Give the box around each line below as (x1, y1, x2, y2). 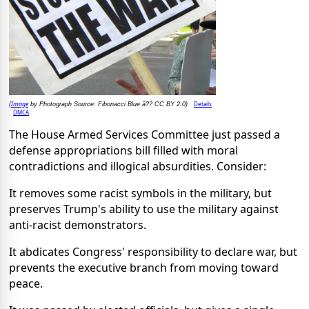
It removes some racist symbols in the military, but (9, 186, 272, 201)
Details (194, 100, 212, 108)
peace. (9, 276, 43, 292)
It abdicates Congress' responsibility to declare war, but (9, 244, 297, 260)
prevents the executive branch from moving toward (9, 260, 279, 276)
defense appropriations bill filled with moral (9, 143, 238, 159)
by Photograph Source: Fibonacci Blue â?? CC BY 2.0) (28, 101, 188, 108)
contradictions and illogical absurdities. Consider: (9, 159, 266, 175)
